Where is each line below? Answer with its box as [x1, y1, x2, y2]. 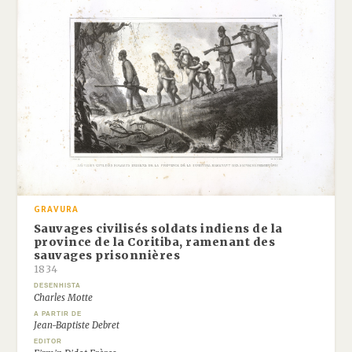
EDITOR [33, 338, 62, 346]
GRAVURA [33, 205, 79, 215]
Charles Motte [33, 291, 93, 303]
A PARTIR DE [33, 310, 82, 317]
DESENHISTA [33, 281, 81, 289]
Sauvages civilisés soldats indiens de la [33, 221, 283, 236]
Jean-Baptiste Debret [33, 320, 119, 332]
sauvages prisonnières [33, 247, 181, 262]
